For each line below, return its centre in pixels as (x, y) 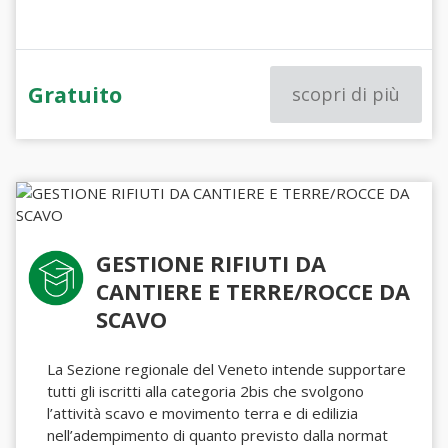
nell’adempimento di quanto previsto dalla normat (218, 435)
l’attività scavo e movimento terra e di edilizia (203, 413)
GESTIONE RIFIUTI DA (211, 263)
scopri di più (345, 94)
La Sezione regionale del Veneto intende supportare (227, 369)
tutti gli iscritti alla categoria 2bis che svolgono (206, 391)
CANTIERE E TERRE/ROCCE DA (253, 291)
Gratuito (75, 94)
